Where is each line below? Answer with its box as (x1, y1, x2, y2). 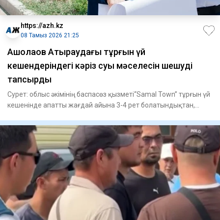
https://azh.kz (21, 22, 63, 30)
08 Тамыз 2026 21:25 (21, 32, 79, 39)
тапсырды (7, 74, 52, 85)
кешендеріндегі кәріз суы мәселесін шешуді (7, 60, 192, 71)
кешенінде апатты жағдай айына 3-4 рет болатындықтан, (7, 101, 195, 110)
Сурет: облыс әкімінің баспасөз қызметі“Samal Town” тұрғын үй (7, 90, 210, 99)
